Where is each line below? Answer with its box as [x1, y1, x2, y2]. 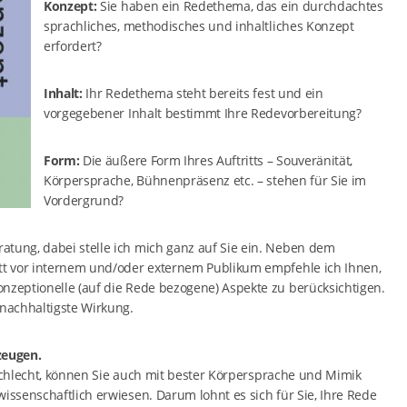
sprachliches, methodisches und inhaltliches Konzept [44, 17, 354, 35]
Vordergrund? [44, 192, 124, 209]
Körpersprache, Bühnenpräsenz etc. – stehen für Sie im [44, 172, 367, 189]
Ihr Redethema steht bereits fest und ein [82, 84, 323, 102]
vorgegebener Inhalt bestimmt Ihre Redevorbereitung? [44, 104, 362, 122]
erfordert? [44, 37, 102, 55]
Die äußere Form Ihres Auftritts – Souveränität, [79, 152, 353, 169]
